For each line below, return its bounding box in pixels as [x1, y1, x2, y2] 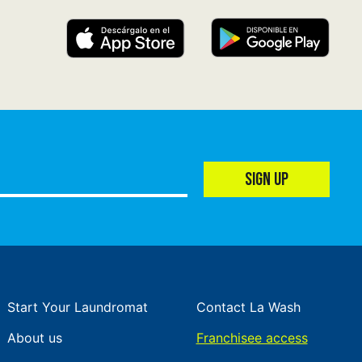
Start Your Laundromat [7, 299, 149, 315]
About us [7, 330, 63, 346]
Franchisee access [196, 330, 308, 346]
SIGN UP [245, 170, 288, 188]
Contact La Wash [196, 299, 301, 315]
